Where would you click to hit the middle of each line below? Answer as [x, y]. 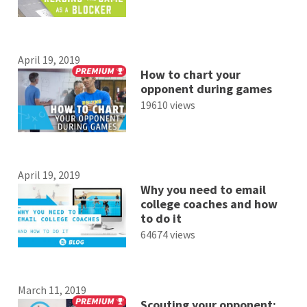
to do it [161, 219]
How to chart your [190, 74]
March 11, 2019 [52, 290]
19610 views [168, 105]
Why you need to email [203, 190]
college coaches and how [209, 204]
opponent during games [206, 88]
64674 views [168, 235]
